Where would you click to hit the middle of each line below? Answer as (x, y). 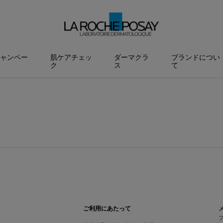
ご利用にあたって (107, 209)
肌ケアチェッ (71, 58)
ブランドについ (196, 58)
